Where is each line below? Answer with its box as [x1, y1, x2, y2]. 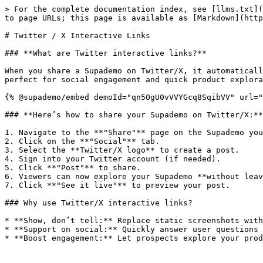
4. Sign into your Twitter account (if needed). [5, 154, 221, 163]
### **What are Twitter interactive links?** [5, 49, 207, 58]
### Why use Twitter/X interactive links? [5, 198, 193, 207]
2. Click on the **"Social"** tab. [5, 137, 160, 146]
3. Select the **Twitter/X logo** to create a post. [5, 146, 240, 154]
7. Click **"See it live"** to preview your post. [5, 181, 230, 190]
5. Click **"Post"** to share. [5, 163, 141, 172]
